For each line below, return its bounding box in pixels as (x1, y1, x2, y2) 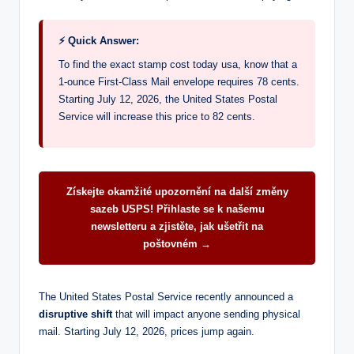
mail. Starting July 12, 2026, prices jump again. (39, 325, 254, 337)
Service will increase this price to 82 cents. (58, 110, 255, 122)
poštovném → (143, 237, 211, 250)
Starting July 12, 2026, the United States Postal (58, 92, 277, 105)
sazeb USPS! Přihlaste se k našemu (89, 202, 265, 215)
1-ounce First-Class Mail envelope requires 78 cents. (58, 75, 299, 88)
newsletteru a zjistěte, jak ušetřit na (91, 220, 263, 232)
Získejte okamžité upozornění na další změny (66, 185, 288, 198)
